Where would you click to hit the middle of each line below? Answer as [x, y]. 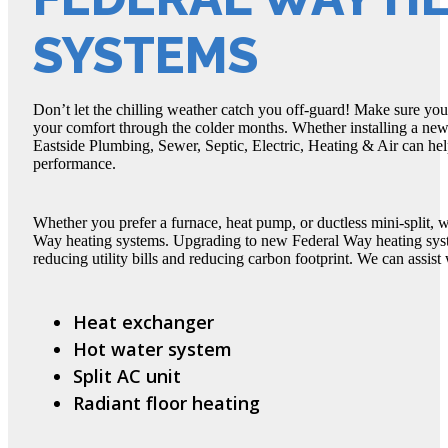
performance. [74, 163]
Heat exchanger [143, 321]
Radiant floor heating [166, 402]
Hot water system [152, 348]
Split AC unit [127, 375]
